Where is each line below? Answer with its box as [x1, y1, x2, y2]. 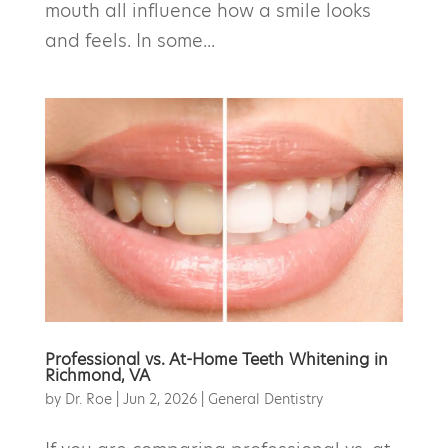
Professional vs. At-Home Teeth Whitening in [44, 347, 388, 371]
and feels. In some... [44, 27, 215, 53]
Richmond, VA [44, 363, 150, 387]
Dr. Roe [64, 388, 112, 409]
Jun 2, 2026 [122, 388, 197, 409]
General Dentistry [207, 388, 323, 409]
